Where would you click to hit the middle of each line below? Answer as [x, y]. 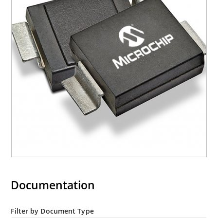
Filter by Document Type [52, 211]
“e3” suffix [51, 10]
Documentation [53, 185]
